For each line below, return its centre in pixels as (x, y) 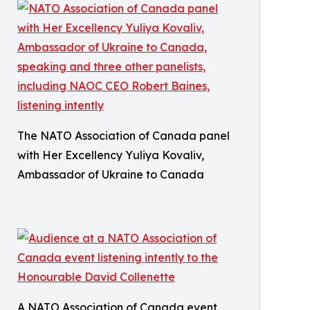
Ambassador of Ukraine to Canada (111, 175)
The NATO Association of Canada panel (124, 136)
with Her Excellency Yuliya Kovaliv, (111, 155)
